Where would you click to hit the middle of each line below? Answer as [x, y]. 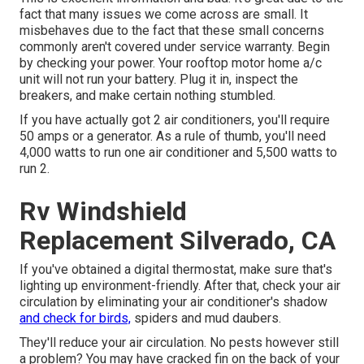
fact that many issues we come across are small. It [164, 14]
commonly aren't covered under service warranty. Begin [175, 46]
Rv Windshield [103, 211]
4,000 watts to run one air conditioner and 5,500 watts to [178, 152]
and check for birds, [75, 318]
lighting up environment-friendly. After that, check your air [180, 285]
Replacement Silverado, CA [178, 240]
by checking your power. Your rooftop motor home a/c [171, 63]
